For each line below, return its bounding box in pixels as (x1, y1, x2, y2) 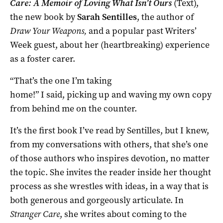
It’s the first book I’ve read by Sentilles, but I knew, (10, 124, 209, 136)
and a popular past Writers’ (89, 24, 197, 37)
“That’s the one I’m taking (10, 74, 111, 87)
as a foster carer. (10, 52, 75, 65)
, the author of (137, 10, 194, 23)
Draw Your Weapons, (10, 24, 89, 37)
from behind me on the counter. (10, 102, 137, 114)
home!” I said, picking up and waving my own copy (10, 88, 212, 101)
